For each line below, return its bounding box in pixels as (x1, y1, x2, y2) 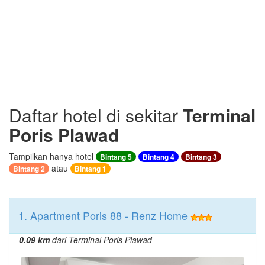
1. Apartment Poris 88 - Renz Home (18, 208, 188, 223)
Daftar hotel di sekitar (9, 102, 183, 128)
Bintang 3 (185, 151, 217, 162)
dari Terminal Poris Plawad (50, 234, 152, 245)
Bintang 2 (13, 163, 45, 174)
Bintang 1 (75, 163, 106, 174)
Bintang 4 (143, 151, 174, 162)
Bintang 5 (100, 151, 132, 162)
